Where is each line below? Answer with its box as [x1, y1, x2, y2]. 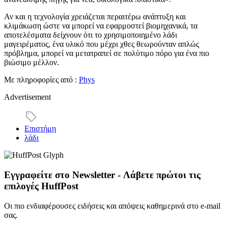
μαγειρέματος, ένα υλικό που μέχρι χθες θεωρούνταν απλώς [4, 40, 199, 49]
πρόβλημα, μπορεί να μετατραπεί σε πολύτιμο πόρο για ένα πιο [4, 49, 209, 58]
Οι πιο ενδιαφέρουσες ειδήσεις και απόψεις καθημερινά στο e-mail [4, 201, 220, 210]
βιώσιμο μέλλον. [4, 58, 59, 67]
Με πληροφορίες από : [4, 75, 79, 84]
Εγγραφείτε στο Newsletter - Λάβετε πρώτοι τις [4, 169, 201, 181]
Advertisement [4, 93, 51, 102]
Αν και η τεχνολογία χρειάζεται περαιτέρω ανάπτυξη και [4, 12, 186, 21]
